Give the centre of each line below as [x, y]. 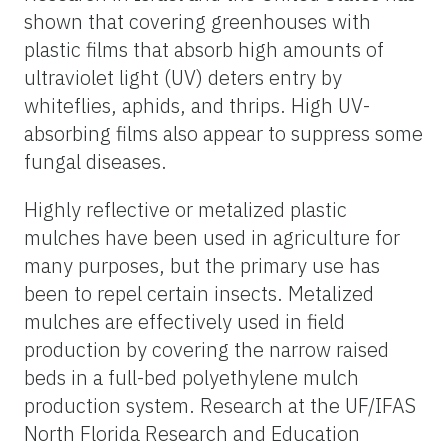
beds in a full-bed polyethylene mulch [191, 377]
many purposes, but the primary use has [202, 265]
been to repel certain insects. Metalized [199, 293]
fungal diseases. [95, 161]
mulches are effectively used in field [184, 321]
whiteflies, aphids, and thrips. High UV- [197, 105]
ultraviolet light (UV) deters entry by [183, 77]
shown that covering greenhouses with [197, 21]
